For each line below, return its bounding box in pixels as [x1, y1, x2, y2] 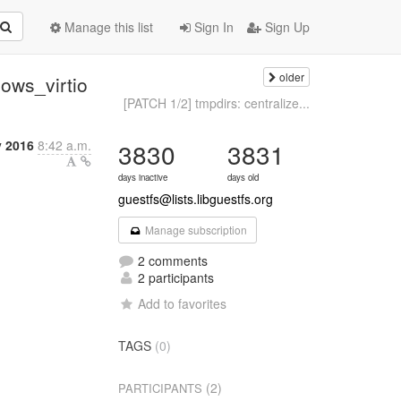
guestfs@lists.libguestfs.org [118, 190, 274, 208]
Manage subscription [141, 222, 247, 237]
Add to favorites [138, 294, 227, 312]
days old [227, 171, 260, 183]
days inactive [118, 171, 168, 183]
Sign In [191, 18, 234, 36]
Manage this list [61, 18, 153, 36]
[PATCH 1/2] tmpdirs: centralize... [123, 94, 310, 112]
